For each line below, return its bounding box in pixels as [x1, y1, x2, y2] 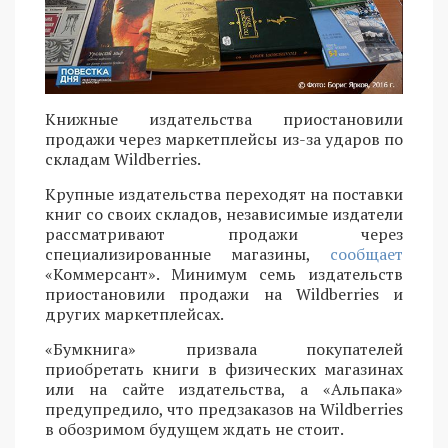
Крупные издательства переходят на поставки [45, 183, 403, 206]
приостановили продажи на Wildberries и [45, 283, 403, 306]
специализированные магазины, [45, 243, 330, 266]
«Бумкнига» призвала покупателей [45, 338, 403, 361]
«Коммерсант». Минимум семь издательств [45, 263, 403, 286]
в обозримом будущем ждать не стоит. [45, 418, 344, 441]
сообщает [330, 243, 403, 266]
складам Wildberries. [45, 148, 201, 171]
